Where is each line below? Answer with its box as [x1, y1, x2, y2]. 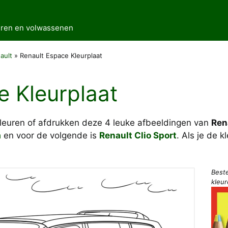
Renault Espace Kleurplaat [20, 51, 102, 60]
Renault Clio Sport [99, 130, 177, 140]
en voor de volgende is [1, 130, 99, 140]
